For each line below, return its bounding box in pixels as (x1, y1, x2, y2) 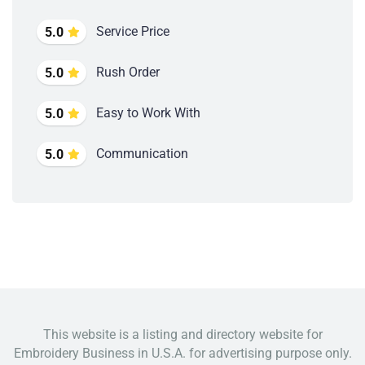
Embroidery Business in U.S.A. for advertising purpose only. (13, 345, 352, 362)
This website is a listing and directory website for (42, 327, 323, 343)
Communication (96, 146, 188, 162)
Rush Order (96, 64, 160, 81)
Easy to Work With (96, 105, 200, 121)
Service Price (96, 24, 169, 40)
